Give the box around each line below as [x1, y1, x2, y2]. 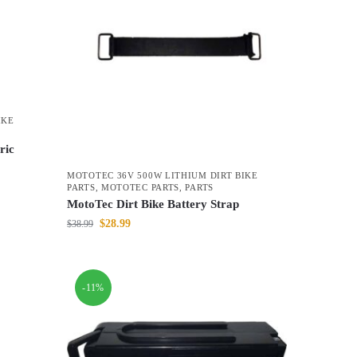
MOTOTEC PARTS [100, 182, 180, 193]
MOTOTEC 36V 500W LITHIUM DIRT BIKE [67, 171, 258, 181]
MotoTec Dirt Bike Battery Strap [67, 198, 240, 211]
